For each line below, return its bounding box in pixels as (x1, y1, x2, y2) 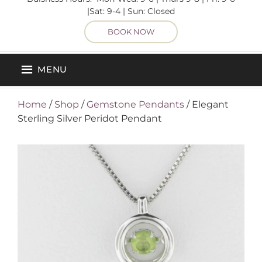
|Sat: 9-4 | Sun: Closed (87, 6, 175, 17)
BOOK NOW (108, 27, 154, 37)
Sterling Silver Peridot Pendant (18, 112, 162, 124)
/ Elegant (184, 98, 229, 110)
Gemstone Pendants (87, 98, 184, 110)
